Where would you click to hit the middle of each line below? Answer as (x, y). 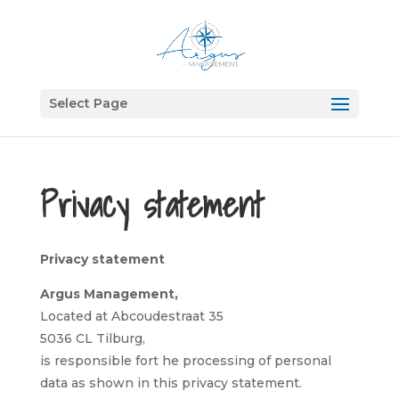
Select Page (88, 103)
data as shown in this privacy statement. (171, 383)
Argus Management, (109, 294)
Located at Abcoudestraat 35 (131, 316)
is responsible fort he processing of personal (185, 361)
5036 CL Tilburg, (92, 338)
